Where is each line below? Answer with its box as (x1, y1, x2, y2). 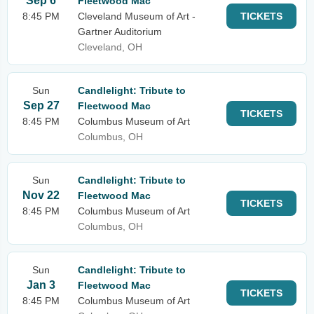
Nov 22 (22, 189, 60, 201)
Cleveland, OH (78, 41, 142, 53)
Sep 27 (22, 100, 60, 111)
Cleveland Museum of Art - (78, 11, 196, 22)
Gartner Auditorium (78, 26, 162, 37)
